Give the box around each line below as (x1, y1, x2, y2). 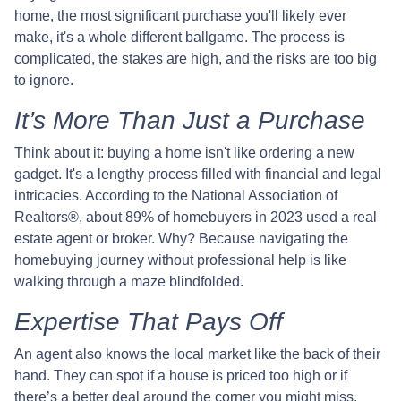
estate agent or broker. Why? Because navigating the (14, 231, 348, 247)
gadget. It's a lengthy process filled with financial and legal (14, 166, 381, 183)
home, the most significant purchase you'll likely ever (14, 8, 346, 24)
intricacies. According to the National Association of (14, 188, 337, 204)
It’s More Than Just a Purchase (14, 107, 365, 135)
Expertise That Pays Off (14, 308, 283, 337)
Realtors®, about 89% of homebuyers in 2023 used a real (14, 209, 377, 226)
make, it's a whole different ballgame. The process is (14, 30, 345, 46)
